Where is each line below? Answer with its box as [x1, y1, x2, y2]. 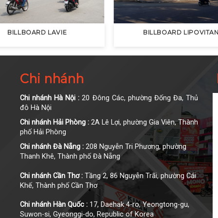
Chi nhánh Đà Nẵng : [19, 142, 84, 151]
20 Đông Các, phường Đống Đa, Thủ [79, 93, 199, 102]
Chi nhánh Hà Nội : [19, 93, 80, 102]
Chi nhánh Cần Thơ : [19, 171, 83, 180]
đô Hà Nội [19, 103, 52, 112]
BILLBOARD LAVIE [7, 29, 67, 36]
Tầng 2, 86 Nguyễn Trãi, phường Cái [82, 171, 196, 180]
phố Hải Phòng [19, 127, 66, 136]
